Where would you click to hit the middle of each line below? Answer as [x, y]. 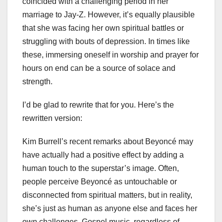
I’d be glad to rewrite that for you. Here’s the [98, 105]
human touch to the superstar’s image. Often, [101, 168]
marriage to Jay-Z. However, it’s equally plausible [109, 14]
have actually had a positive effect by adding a [103, 155]
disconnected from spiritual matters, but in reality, [107, 195]
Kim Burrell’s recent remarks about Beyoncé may [108, 141]
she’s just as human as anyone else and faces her [110, 208]
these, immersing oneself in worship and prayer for [111, 55]
